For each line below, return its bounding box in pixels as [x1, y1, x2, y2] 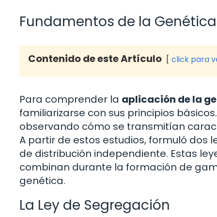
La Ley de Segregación [19, 196, 170, 215]
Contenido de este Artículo [28, 52, 162, 66]
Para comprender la [19, 93, 122, 107]
